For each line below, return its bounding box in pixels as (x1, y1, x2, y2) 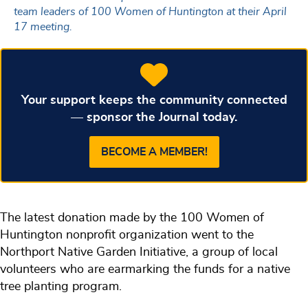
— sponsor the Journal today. (71, 110, 237, 124)
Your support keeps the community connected (21, 93, 287, 107)
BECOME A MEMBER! (100, 146, 208, 157)
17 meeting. (14, 21, 72, 32)
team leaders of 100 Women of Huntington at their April (14, 5, 287, 17)
